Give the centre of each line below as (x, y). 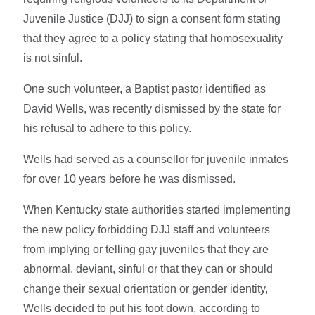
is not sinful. (53, 58)
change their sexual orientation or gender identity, (146, 288)
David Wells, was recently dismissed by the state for (152, 108)
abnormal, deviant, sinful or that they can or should (148, 269)
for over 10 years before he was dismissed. (130, 179)
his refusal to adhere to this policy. (108, 128)
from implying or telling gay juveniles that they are (146, 249)
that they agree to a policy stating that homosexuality (153, 38)
